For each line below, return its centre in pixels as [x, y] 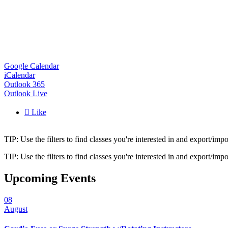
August [16, 209]
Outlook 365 [24, 84]
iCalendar [20, 75]
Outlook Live [26, 94]
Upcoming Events [50, 178]
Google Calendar [32, 66]
